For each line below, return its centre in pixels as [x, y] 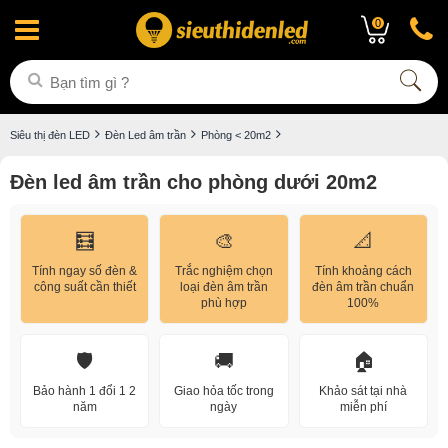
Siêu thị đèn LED [50, 135]
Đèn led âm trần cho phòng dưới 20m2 [193, 182]
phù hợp [223, 303]
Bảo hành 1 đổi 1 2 [85, 391]
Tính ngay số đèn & [85, 271]
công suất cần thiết [84, 287]
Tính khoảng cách [363, 271]
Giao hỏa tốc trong [223, 391]
